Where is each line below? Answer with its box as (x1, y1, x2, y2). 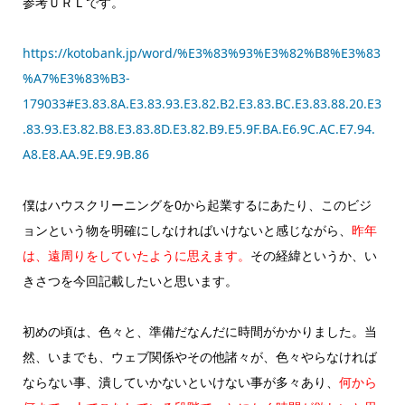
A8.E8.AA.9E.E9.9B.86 (22, 146, 149, 164)
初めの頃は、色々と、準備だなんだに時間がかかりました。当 (22, 323, 377, 341)
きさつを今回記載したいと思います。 (22, 272, 238, 290)
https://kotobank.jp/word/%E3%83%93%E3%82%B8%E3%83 (22, 44, 381, 62)
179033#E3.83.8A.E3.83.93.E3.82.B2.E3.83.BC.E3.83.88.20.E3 (22, 95, 381, 113)
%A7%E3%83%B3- (22, 70, 130, 88)
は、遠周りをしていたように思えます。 (22, 247, 250, 265)
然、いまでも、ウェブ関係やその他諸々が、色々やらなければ (22, 348, 377, 366)
